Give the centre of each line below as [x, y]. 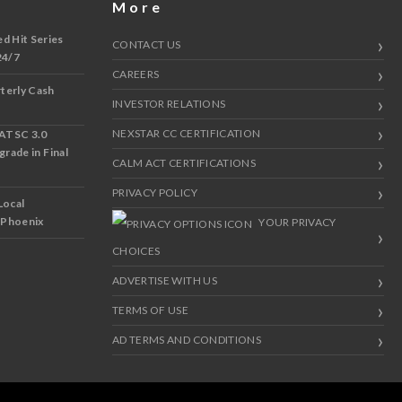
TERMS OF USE [150, 310]
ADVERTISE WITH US [164, 281]
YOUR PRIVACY [297, 223]
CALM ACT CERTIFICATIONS [184, 163]
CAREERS [135, 74]
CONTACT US [146, 45]
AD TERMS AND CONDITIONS [187, 340]
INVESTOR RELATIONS [169, 104]
